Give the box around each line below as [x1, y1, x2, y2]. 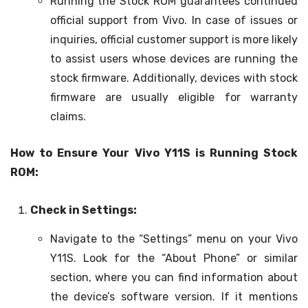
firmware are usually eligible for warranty [49, 90, 298, 104]
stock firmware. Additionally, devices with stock [49, 71, 298, 85]
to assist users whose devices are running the [49, 52, 298, 65]
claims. [49, 109, 86, 123]
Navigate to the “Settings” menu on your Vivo [49, 232, 298, 246]
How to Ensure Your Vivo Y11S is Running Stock [10, 146, 298, 160]
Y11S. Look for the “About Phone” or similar [49, 252, 298, 265]
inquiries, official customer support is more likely [49, 32, 298, 46]
